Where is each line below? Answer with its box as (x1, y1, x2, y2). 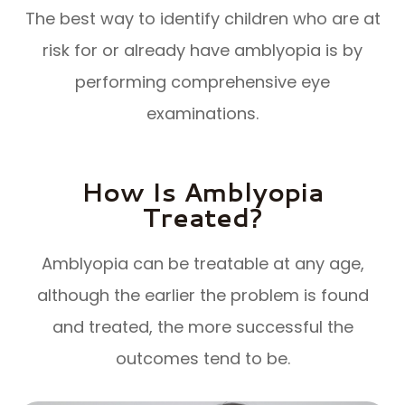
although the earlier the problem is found (36, 283, 369, 306)
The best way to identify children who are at (24, 6, 381, 30)
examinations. (146, 101, 259, 125)
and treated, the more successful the (52, 315, 353, 338)
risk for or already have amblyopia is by (42, 38, 363, 61)
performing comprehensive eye (75, 70, 330, 93)
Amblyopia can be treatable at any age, (41, 251, 364, 275)
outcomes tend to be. (115, 346, 290, 370)
